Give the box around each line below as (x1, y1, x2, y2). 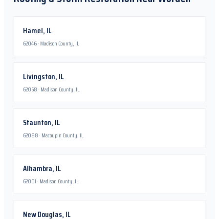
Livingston (23, 70, 55, 83)
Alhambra (23, 162, 52, 175)
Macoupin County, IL (42, 131, 84, 140)
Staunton (23, 116, 51, 129)
